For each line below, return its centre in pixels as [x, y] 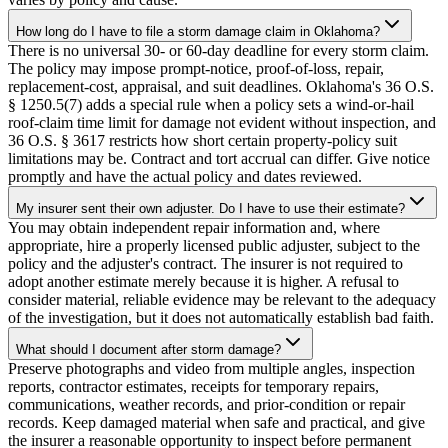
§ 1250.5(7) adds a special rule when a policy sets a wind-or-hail [211, 105]
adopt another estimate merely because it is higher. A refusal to [203, 282]
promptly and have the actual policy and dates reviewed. [185, 177]
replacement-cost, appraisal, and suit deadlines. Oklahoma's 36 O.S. [221, 87]
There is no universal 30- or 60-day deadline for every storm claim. [218, 51]
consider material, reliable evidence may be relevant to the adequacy [222, 300]
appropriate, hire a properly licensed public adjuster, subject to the [214, 246]
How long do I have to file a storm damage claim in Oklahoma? [198, 32]
